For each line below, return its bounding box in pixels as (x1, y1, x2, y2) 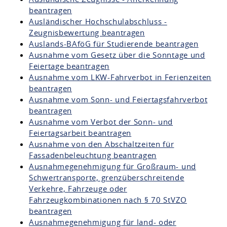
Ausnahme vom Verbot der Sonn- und (29, 116, 173, 127)
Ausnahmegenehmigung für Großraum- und (29, 161, 196, 171)
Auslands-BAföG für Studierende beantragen (29, 38, 199, 49)
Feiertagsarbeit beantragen (29, 127, 132, 138)
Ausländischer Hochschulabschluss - (29, 16, 167, 26)
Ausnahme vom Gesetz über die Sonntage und (29, 49, 205, 60)
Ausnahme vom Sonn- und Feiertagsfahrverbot (29, 94, 208, 104)
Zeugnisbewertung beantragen (29, 27, 145, 37)
